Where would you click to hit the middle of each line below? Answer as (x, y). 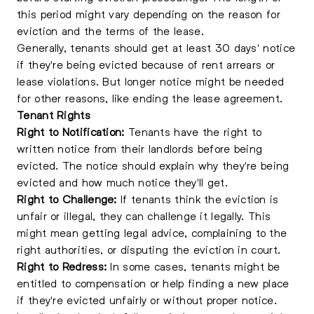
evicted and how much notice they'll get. (122, 182)
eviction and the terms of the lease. (110, 30)
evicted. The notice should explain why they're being (153, 165)
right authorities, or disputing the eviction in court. (149, 249)
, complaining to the (236, 232)
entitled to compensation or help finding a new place (153, 283)
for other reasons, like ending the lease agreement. (150, 98)
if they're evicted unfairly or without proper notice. (147, 300)
